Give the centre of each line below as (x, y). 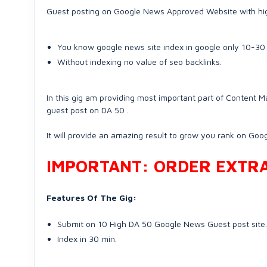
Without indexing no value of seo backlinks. (139, 62)
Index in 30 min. (87, 239)
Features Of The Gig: (91, 198)
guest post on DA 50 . (88, 110)
